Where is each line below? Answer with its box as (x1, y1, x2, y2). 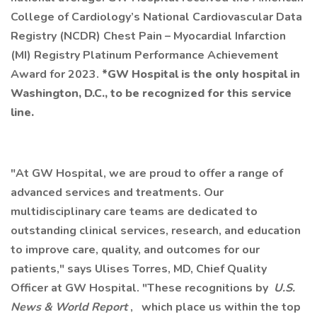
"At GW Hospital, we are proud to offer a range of (11, 166, 283, 181)
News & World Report (11, 299, 130, 315)
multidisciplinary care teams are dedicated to (11, 204, 258, 219)
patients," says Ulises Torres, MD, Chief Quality (11, 261, 267, 277)
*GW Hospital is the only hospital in (102, 67, 300, 82)
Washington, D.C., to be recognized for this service (11, 86, 292, 101)
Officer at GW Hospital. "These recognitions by (11, 280, 271, 296)
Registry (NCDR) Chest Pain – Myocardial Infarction (11, 28, 286, 44)
